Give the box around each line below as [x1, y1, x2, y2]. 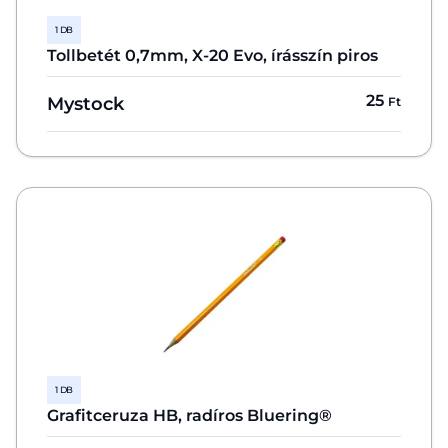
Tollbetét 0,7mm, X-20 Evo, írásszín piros [47, 46, 378, 65]
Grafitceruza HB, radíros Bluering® [47, 406, 332, 425]
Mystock [47, 93, 124, 114]
